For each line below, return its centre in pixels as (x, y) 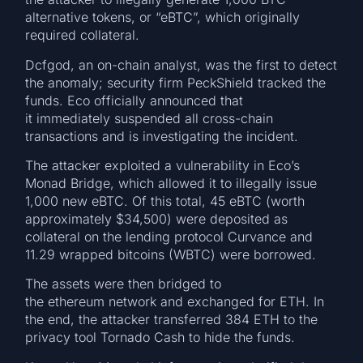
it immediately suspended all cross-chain (149, 118)
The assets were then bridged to (124, 284)
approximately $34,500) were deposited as (157, 219)
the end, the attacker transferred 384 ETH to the (172, 320)
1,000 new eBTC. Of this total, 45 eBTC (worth (165, 201)
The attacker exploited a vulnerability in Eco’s (163, 166)
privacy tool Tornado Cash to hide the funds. (164, 337)
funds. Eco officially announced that (135, 100)
